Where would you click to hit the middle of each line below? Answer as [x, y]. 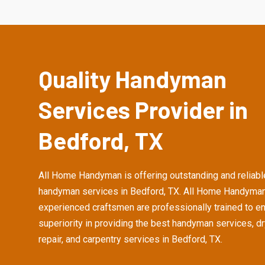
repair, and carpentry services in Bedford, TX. [130, 239]
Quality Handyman [132, 79]
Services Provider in [143, 109]
